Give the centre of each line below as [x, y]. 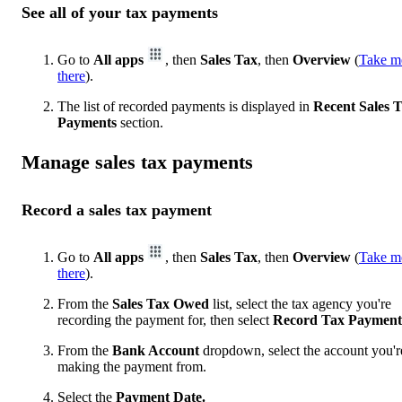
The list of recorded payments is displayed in [185, 106]
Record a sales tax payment [117, 210]
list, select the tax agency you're [300, 303]
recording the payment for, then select [165, 319]
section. [140, 122]
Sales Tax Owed [161, 303]
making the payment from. [132, 366]
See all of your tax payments [120, 12]
